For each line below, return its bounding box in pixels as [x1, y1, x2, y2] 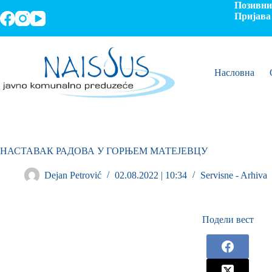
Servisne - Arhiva [200, 170, 267, 181]
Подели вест [202, 214, 254, 225]
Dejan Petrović [44, 170, 101, 181]
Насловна [214, 67, 254, 78]
